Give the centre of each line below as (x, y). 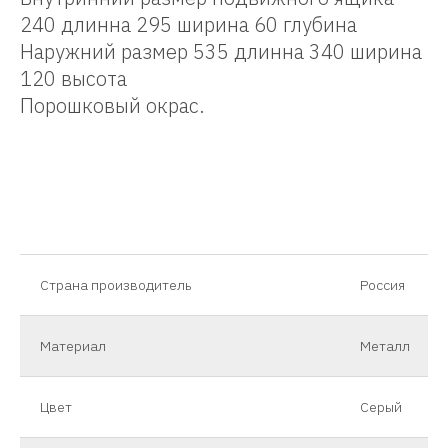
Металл (385, 345)
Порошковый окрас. (112, 105)
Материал (73, 345)
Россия (382, 284)
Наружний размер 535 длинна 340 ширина (221, 51)
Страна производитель (116, 284)
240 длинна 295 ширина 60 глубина (188, 24)
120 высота (73, 78)
